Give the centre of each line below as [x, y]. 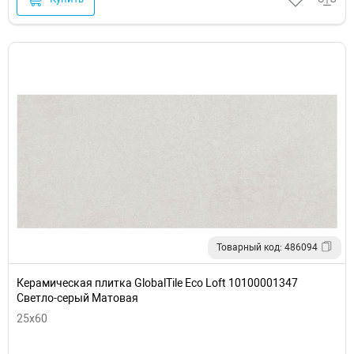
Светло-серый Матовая [77, 298]
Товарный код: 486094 [267, 247]
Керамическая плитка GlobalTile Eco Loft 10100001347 [157, 282]
